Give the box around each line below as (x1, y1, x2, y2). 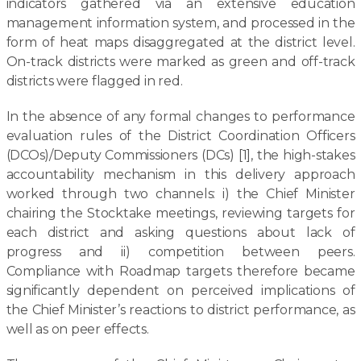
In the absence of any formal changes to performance (6, 109, 355, 124)
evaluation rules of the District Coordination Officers (6, 128, 355, 143)
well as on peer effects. (6, 322, 149, 337)
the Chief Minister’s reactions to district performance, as (6, 302, 355, 317)
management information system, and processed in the (6, 15, 355, 31)
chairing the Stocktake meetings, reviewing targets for (6, 205, 355, 221)
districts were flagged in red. (6, 73, 183, 89)
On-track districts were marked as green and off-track (6, 54, 355, 69)
